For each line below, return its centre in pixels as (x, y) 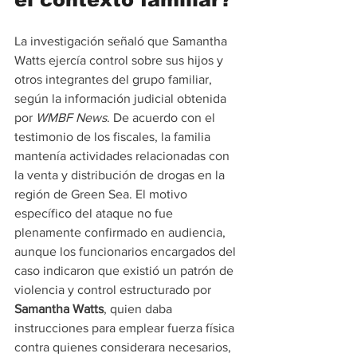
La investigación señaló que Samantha (122, 41)
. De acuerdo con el (163, 117)
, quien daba (139, 308)
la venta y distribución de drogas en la (121, 175)
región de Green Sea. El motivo (102, 194)
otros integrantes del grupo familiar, (115, 79)
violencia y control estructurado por (114, 289)
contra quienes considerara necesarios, (124, 347)
